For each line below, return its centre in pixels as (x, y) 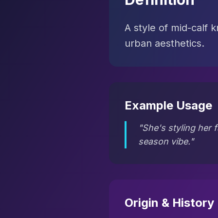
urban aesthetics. (164, 43)
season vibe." (166, 141)
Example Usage (168, 105)
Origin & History (169, 203)
